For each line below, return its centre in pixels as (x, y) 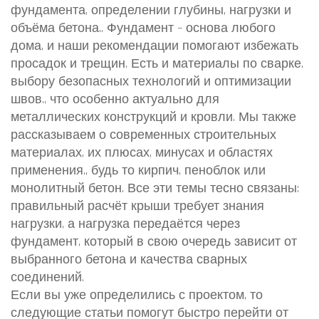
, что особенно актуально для (132, 99)
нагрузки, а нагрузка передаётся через (125, 224)
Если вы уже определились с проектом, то (137, 295)
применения (47, 171)
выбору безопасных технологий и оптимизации (151, 82)
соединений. (47, 277)
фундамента (48, 10)
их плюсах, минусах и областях (180, 153)
